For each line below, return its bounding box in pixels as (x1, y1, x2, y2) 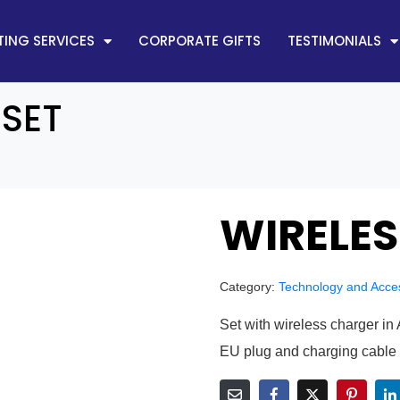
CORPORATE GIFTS (137, 31, 261, 50)
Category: (220, 280, 275, 294)
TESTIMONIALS (287, 31, 381, 50)
